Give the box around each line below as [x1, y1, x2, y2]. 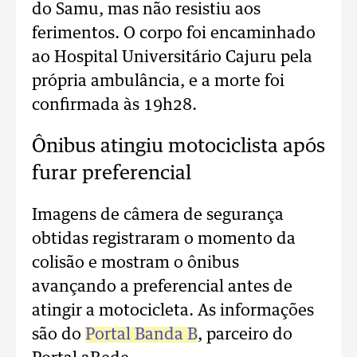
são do [32, 327, 85, 343]
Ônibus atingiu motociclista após [32, 137, 325, 156]
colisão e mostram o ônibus [32, 255, 239, 271]
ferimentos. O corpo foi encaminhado [32, 25, 316, 41]
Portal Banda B [85, 327, 198, 343]
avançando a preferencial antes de [32, 279, 292, 295]
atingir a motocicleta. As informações [32, 303, 314, 319]
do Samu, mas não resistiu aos [32, 2, 261, 18]
